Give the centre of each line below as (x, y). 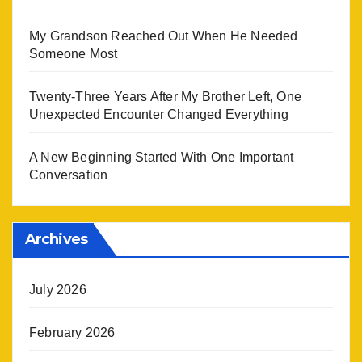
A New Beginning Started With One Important (162, 157)
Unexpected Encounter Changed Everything (159, 114)
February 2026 (72, 333)
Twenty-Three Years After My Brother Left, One (166, 97)
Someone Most (74, 54)
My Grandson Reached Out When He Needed (164, 36)
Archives (56, 239)
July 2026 (58, 290)
